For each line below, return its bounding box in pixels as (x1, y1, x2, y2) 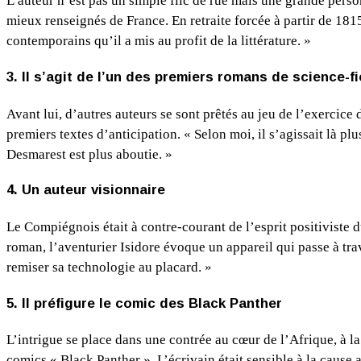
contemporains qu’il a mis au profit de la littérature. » (6, 33, 311, 49)
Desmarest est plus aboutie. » (6, 146, 172, 162)
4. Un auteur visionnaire (6, 182, 165, 198)
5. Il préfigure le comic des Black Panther (6, 295, 282, 311)
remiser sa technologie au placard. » (6, 259, 212, 275)
